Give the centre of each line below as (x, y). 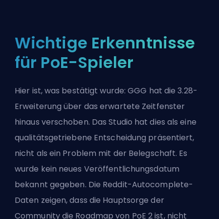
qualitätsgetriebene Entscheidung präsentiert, (105, 137)
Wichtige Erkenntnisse (105, 43)
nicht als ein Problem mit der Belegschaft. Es (101, 153)
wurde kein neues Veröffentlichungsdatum (97, 169)
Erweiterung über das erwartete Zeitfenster (100, 106)
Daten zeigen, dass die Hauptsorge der (89, 200)
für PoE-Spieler (74, 62)
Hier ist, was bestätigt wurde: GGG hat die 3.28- (106, 90)
